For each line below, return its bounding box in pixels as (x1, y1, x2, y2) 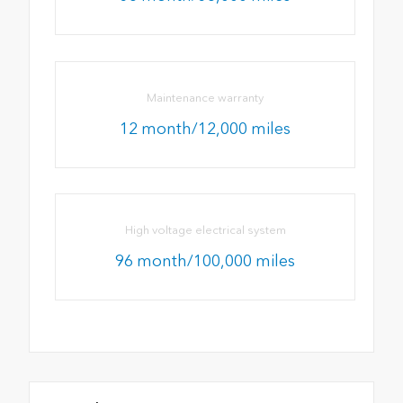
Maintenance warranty (147, 90, 264, 104)
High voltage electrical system (124, 222, 286, 237)
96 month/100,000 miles (115, 250, 296, 271)
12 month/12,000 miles (120, 118, 291, 139)
